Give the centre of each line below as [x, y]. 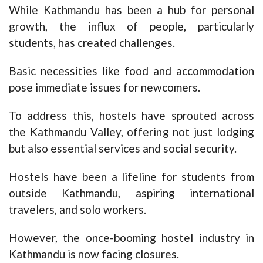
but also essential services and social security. [123, 149]
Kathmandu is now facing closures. [94, 254]
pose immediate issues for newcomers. [104, 87]
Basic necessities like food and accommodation [131, 71]
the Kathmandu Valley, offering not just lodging [131, 132]
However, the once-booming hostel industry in [131, 238]
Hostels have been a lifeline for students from [131, 177]
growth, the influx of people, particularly [131, 26]
